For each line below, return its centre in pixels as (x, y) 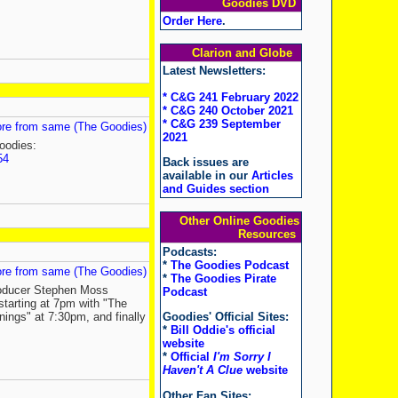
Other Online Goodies (239, 221)
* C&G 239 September (221, 124)
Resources (268, 234)
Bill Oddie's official (223, 330)
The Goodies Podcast (229, 265)
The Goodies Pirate (223, 279)
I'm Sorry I (242, 357)
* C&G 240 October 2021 (227, 111)
